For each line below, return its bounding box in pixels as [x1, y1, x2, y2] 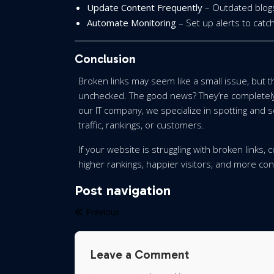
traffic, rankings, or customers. [78, 119, 204, 131]
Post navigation [75, 182, 171, 199]
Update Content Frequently [87, 1, 202, 13]
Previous [86, 206, 120, 218]
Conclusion [75, 52, 136, 66]
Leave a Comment [91, 248, 189, 262]
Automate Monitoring [87, 17, 176, 29]
